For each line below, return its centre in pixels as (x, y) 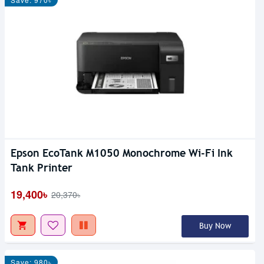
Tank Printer (42, 168)
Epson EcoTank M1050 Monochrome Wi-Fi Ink (122, 153)
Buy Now (215, 226)
